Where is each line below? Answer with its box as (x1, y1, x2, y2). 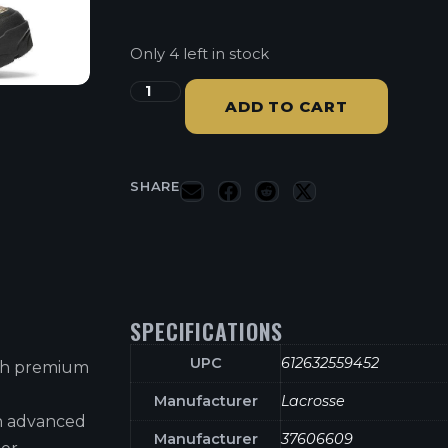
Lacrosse (281, 392, 345, 411)
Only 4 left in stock (130, 45, 269, 64)
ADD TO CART (224, 97, 348, 117)
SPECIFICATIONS (130, 315, 284, 348)
